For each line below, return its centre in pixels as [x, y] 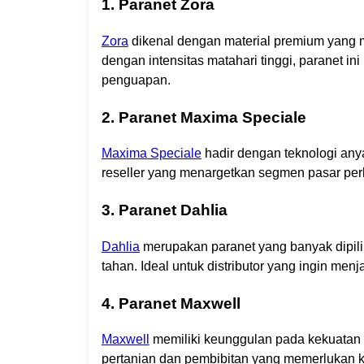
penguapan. [136, 80]
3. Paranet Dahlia [164, 210]
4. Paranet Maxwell [171, 303]
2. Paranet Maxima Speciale [204, 117]
